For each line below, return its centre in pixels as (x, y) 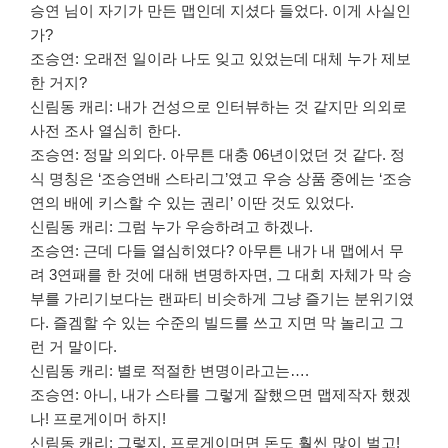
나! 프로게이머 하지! (98, 419)
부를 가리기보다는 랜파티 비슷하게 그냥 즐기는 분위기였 (222, 299)
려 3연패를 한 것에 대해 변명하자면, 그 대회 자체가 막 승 (221, 275)
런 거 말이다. (73, 347)
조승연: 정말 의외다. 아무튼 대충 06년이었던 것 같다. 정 (217, 155)
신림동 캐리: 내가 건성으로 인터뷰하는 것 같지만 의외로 (218, 107)
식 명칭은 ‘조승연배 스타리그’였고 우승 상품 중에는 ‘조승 (221, 179)
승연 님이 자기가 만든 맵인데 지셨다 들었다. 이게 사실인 (220, 11)
